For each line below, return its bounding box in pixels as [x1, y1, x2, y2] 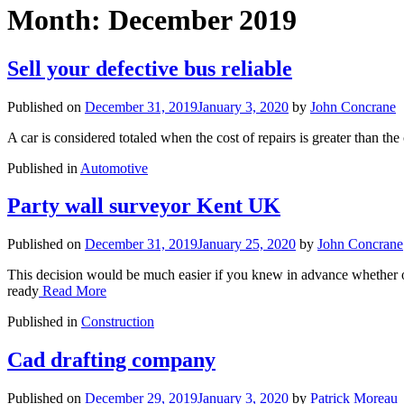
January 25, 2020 [197, 236, 296, 252]
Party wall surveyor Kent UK [7, 194, 280, 218]
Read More [39, 283, 106, 299]
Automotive [80, 160, 148, 176]
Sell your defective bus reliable [7, 56, 292, 80]
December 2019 [108, 4, 297, 37]
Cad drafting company [7, 348, 216, 372]
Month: [7, 4, 108, 37]
